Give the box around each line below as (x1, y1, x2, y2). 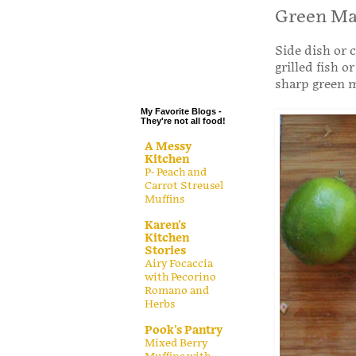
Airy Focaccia (145, 257, 213, 270)
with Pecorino (145, 270, 216, 284)
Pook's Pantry (145, 323, 222, 337)
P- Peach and (145, 165, 207, 179)
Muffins (145, 192, 184, 206)
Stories (145, 243, 186, 257)
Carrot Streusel (145, 179, 223, 192)
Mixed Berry (145, 336, 207, 350)
